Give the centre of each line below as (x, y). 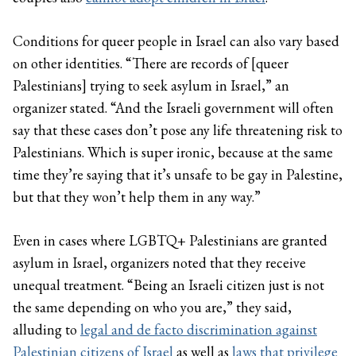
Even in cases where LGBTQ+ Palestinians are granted (170, 240)
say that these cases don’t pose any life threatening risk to (178, 130)
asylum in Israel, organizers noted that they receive (159, 262)
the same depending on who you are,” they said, (152, 307)
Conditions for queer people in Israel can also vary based (176, 41)
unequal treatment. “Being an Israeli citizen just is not (168, 284)
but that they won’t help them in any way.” (137, 196)
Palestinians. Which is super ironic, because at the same (173, 152)
